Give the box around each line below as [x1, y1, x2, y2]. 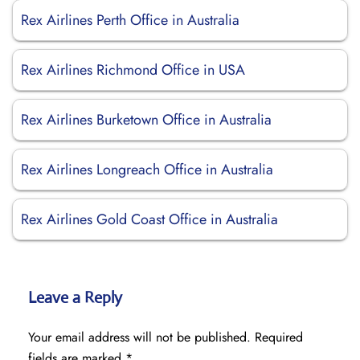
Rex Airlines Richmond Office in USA [21, 59, 245, 80]
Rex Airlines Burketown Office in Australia [21, 109, 272, 130]
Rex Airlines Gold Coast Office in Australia [21, 209, 278, 230]
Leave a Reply [28, 288, 122, 308]
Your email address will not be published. [28, 328, 251, 346]
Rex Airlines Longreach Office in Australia [21, 159, 273, 180]
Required [255, 328, 303, 346]
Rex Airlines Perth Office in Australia [21, 10, 239, 31]
